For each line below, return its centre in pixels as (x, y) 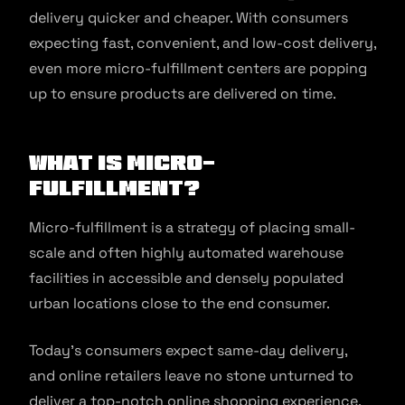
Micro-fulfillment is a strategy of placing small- (192, 227)
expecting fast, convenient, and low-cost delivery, (202, 43)
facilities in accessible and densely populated (186, 278)
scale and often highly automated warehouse (186, 253)
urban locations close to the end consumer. (179, 303)
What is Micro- (122, 162)
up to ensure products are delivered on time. (183, 94)
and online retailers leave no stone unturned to (191, 376)
